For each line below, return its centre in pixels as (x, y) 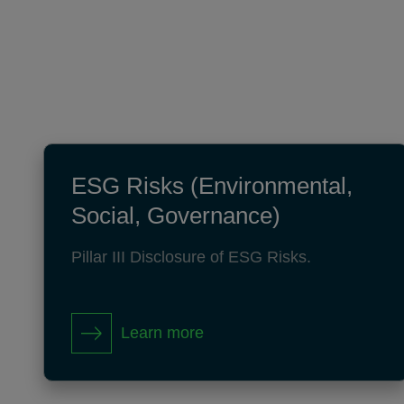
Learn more (162, 333)
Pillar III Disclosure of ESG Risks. (191, 257)
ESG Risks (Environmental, (212, 186)
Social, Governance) (176, 216)
